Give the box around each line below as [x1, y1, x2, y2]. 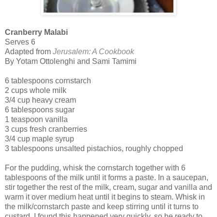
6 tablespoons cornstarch [5, 76, 91, 85]
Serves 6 [5, 37, 35, 46]
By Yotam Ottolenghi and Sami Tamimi [5, 57, 137, 65]
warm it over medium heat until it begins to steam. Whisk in [5, 192, 205, 201]
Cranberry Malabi [5, 28, 68, 36]
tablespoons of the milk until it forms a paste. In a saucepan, [5, 173, 208, 182]
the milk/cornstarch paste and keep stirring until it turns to [5, 202, 199, 211]
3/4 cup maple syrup [5, 134, 74, 143]
